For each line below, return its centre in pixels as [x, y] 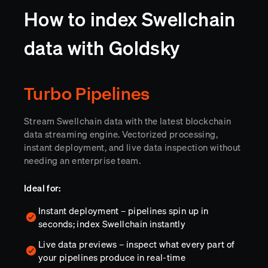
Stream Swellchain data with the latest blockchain [128, 121]
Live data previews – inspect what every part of [137, 244]
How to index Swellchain [130, 19]
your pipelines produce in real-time [112, 257]
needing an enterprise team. [83, 160]
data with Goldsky [102, 48]
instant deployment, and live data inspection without [133, 147]
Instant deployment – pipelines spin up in [124, 211]
